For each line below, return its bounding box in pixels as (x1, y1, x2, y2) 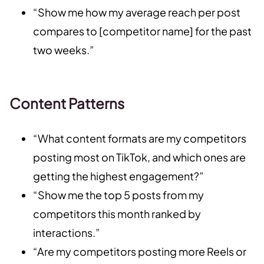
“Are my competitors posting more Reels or (33, 245, 246, 258)
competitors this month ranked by (33, 207, 201, 220)
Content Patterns (9, 94, 124, 112)
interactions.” (33, 226, 100, 239)
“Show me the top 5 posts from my (33, 188, 204, 202)
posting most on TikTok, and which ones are (33, 150, 246, 164)
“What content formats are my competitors (33, 131, 246, 145)
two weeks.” (33, 43, 94, 57)
